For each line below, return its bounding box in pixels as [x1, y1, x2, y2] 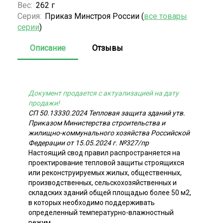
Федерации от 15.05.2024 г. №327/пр [28, 138, 149, 147]
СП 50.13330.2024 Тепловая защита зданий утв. [28, 109, 185, 117]
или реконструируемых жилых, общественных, [28, 168, 182, 177]
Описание [30, 43, 66, 53]
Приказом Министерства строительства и [28, 118, 165, 127]
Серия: [17, 11, 43, 21]
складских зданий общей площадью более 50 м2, [28, 188, 191, 197]
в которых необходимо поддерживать [28, 198, 155, 207]
